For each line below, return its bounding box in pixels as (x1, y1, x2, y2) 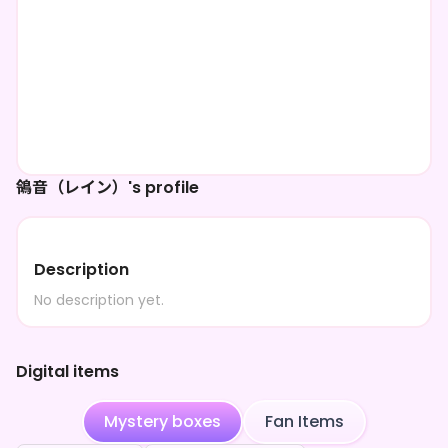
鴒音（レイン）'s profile (16, 176, 199, 199)
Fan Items (265, 410, 344, 433)
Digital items (16, 360, 119, 383)
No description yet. (34, 290, 164, 310)
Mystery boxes (104, 410, 221, 433)
